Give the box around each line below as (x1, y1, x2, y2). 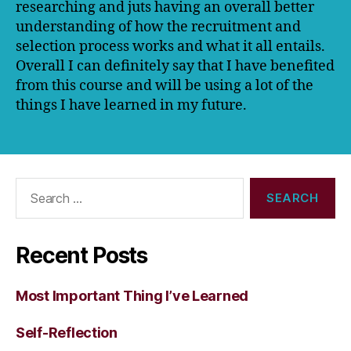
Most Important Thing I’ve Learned (16, 288, 249, 304)
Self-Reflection (16, 324, 118, 341)
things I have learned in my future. (16, 96, 247, 114)
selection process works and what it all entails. (16, 38, 325, 56)
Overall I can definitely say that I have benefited (16, 57, 335, 75)
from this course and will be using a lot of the (16, 77, 313, 95)
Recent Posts (16, 242, 148, 269)
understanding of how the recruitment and (16, 18, 301, 36)
